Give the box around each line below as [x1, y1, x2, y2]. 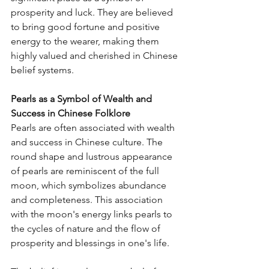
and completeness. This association [11, 194, 165, 206]
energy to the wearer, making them [11, 35, 162, 47]
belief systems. [11, 64, 74, 76]
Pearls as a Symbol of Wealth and [11, 93, 154, 105]
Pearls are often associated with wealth [11, 122, 177, 134]
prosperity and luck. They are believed [11, 7, 175, 19]
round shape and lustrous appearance [11, 151, 175, 163]
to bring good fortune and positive [11, 21, 162, 33]
